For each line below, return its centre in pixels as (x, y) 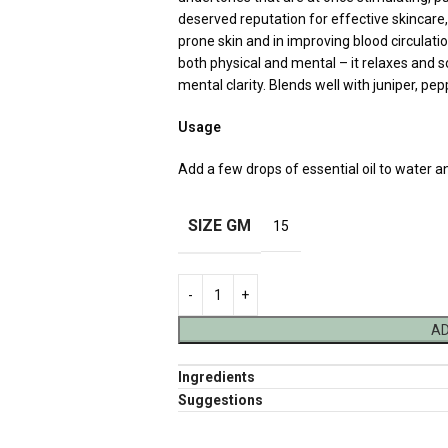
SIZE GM (219, 225)
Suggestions (220, 400)
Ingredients (216, 377)
